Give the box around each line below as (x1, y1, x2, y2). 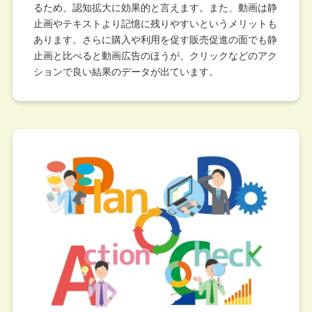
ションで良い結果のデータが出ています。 (33, 66, 219, 78)
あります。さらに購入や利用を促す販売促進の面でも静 (33, 34, 277, 46)
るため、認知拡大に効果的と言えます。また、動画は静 (33, 2, 277, 14)
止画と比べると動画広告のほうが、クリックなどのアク (33, 50, 277, 62)
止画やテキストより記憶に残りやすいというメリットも (33, 18, 277, 30)
